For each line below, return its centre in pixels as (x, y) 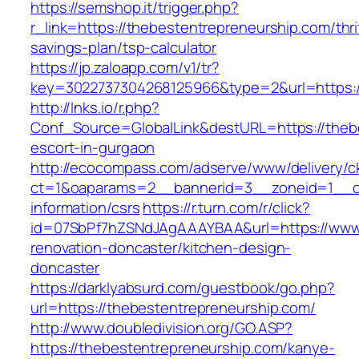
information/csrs (85, 208)
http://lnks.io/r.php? (95, 108)
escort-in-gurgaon (93, 148)
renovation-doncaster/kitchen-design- (161, 248)
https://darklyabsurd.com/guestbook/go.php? (183, 288)
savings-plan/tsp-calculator (124, 48)
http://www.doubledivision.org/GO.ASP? (162, 328)
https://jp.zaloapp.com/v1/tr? (125, 68)
